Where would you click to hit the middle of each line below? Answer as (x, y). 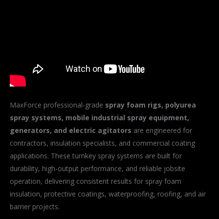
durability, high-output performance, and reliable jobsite (98, 168)
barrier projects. (35, 206)
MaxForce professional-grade (57, 105)
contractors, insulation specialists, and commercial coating (102, 143)
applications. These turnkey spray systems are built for (96, 155)
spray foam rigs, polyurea (151, 105)
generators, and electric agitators (71, 130)
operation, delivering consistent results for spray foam (96, 181)
